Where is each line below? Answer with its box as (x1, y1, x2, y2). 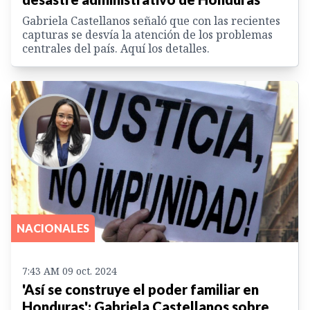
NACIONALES (17, 221, 89, 235)
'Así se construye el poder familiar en (22, 281, 259, 298)
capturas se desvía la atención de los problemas (22, 26, 273, 42)
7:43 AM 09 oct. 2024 (22, 264, 117, 278)
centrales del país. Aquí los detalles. (22, 40, 210, 56)
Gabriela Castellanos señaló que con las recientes (22, 12, 280, 28)
